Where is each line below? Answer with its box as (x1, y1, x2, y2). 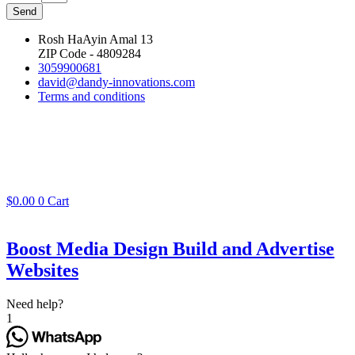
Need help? (6, 297, 63, 311)
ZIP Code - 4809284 (38, 47, 141, 61)
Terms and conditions (38, 90, 145, 104)
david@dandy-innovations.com (38, 75, 195, 90)
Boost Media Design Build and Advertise (6, 239, 334, 260)
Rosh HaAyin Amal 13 (38, 32, 153, 47)
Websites (6, 260, 78, 281)
